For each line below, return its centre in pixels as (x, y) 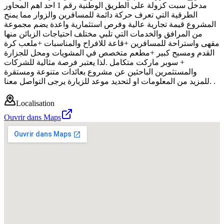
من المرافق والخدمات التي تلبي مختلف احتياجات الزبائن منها (103, 33)
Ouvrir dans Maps (32, 117)
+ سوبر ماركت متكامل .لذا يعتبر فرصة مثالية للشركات (94, 62)
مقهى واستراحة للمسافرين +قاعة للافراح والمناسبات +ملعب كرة (112, 43)
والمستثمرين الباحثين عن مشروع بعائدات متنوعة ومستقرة (100, 71)
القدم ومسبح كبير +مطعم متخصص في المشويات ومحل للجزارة (109, 52)
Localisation (35, 103)
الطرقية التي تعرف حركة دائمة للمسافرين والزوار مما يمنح (101, 14)
